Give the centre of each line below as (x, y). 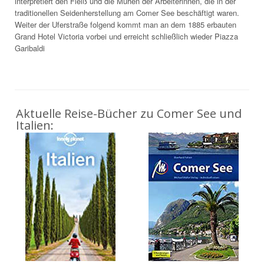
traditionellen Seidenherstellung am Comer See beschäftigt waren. (127, 12)
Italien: (35, 125)
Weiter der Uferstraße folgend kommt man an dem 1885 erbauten (126, 24)
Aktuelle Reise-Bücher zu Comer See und (129, 113)
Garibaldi (30, 48)
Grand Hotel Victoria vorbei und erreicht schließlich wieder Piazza (126, 36)
